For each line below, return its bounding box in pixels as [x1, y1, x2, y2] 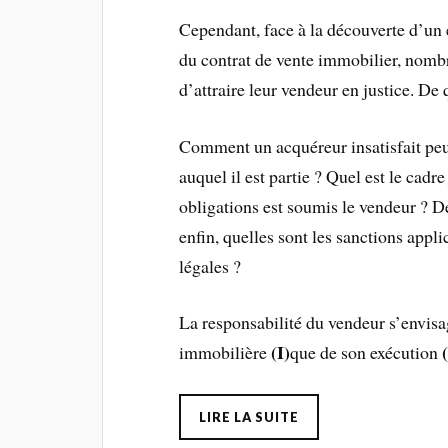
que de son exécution [290, 340, 443, 365]
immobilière [179, 340, 272, 365]
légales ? [179, 253, 242, 278]
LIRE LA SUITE [199, 409, 300, 426]
